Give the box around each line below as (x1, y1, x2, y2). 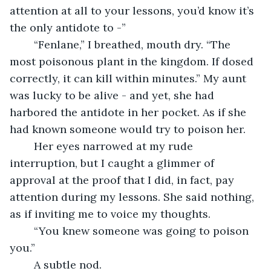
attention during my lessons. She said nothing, (10, 189, 257, 204)
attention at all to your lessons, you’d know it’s (10, 3, 257, 18)
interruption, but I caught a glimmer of (10, 155, 217, 170)
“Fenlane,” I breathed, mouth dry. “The (22, 37, 34, 51)
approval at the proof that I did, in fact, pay (10, 172, 237, 187)
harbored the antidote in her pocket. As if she (10, 105, 249, 119)
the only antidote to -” (10, 20, 126, 34)
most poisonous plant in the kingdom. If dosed (10, 54, 256, 68)
